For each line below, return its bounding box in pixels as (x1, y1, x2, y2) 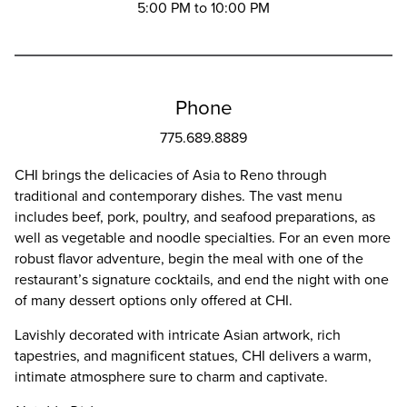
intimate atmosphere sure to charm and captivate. (15, 365, 332, 387)
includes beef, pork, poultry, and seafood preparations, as (15, 205, 375, 227)
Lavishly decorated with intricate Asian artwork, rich (15, 323, 341, 345)
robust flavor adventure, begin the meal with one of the (15, 247, 363, 269)
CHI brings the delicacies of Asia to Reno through (15, 164, 327, 185)
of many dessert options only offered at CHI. (15, 289, 296, 311)
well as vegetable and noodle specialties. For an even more (15, 226, 391, 248)
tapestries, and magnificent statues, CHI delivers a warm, (15, 344, 372, 366)
